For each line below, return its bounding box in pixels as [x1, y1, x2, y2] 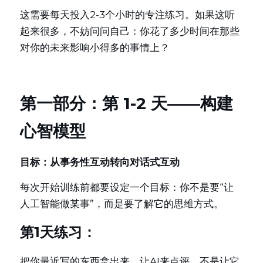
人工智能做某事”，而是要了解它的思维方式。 [20, 198, 224, 210]
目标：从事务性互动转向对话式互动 [20, 156, 180, 168]
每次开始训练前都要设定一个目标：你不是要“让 [20, 181, 234, 193]
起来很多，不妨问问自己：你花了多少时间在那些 [20, 25, 240, 37]
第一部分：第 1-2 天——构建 [20, 93, 233, 113]
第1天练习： [20, 224, 96, 241]
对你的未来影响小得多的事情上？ [20, 42, 170, 53]
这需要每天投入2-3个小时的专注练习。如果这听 [20, 9, 235, 21]
